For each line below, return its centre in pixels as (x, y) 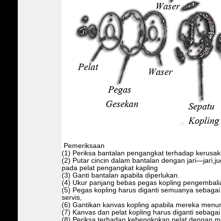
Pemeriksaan (83, 146)
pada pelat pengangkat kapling (110, 168)
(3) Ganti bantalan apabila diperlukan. (120, 175)
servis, (72, 197)
